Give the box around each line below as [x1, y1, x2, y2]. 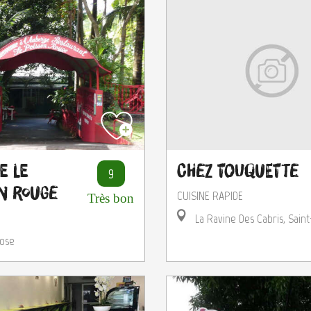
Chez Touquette [177, 161, 299, 180]
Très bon [87, 190, 134, 205]
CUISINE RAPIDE [177, 187, 243, 203]
